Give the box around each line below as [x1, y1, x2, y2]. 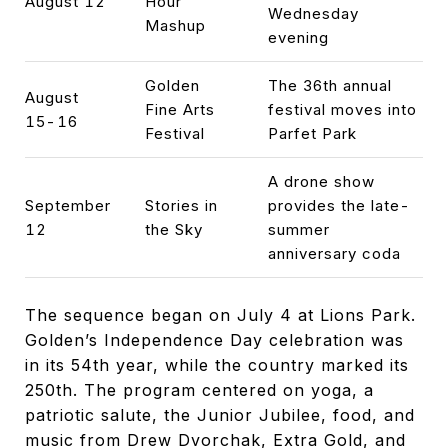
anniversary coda [267, 243, 401, 263]
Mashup [144, 15, 206, 35]
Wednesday [267, 3, 359, 23]
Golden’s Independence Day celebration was [25, 329, 404, 350]
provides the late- [267, 195, 411, 215]
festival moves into [267, 99, 417, 119]
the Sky [144, 219, 203, 239]
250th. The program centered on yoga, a [25, 379, 374, 400]
